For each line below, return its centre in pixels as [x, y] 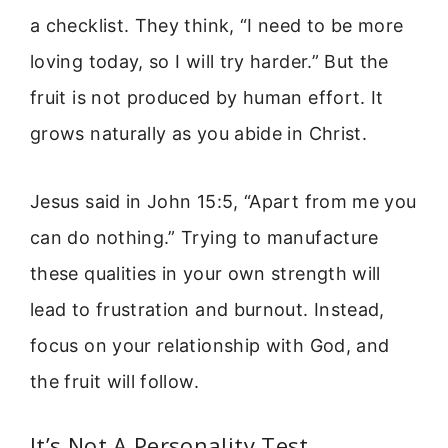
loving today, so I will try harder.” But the [209, 61]
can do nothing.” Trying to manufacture [204, 237]
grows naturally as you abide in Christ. [199, 133]
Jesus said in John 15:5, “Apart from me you [223, 201]
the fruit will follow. [114, 381]
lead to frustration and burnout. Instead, [207, 309]
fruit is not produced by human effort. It [207, 97]
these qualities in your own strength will [205, 273]
